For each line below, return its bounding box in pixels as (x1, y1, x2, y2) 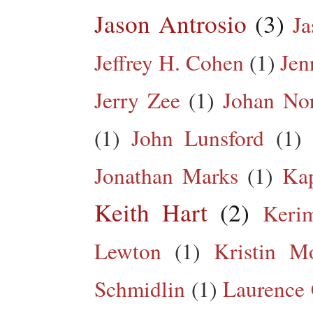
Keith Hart (94, 195, 208, 228)
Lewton (94, 235, 161, 265)
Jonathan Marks (94, 160, 239, 190)
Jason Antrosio (94, 6, 247, 40)
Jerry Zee (94, 85, 181, 115)
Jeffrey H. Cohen (94, 47, 244, 77)
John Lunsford (131, 122, 265, 152)
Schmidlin (94, 273, 185, 303)
